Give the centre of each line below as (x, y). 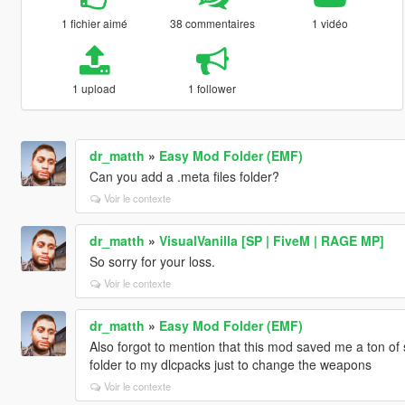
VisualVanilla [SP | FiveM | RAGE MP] (271, 240)
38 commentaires (212, 23)
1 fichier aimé (94, 23)
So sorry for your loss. (152, 261)
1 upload (94, 88)
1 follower (212, 88)
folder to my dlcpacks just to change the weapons (230, 364)
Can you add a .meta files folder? (184, 176)
